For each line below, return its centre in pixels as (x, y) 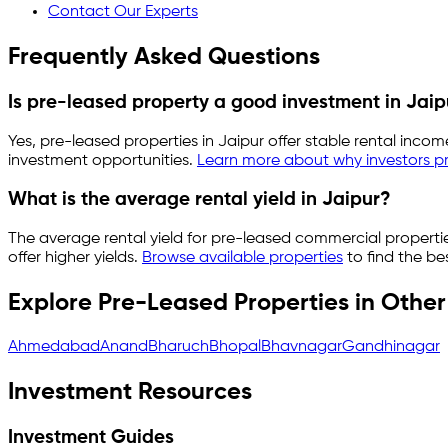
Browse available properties (242, 257)
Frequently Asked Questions (164, 56)
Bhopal (235, 346)
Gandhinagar (391, 346)
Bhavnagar (301, 346)
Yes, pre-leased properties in (113, 141)
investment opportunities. (102, 160)
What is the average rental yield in (165, 200)
